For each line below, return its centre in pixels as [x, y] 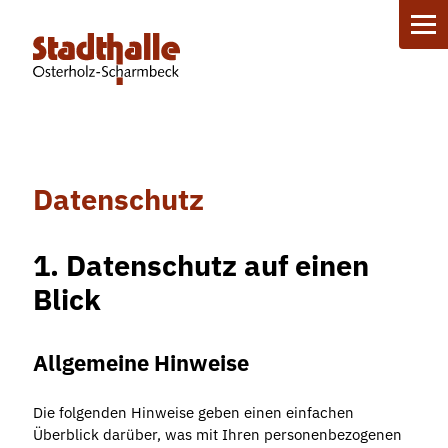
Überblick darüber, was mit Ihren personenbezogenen [217, 435]
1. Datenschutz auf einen [200, 266]
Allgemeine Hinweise [140, 362]
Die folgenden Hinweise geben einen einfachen [193, 413]
